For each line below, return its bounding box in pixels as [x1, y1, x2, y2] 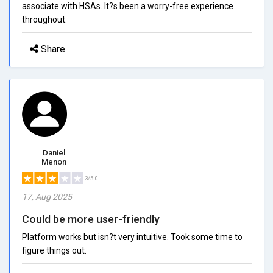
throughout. [22, 14, 67, 24]
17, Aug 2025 [22, 191, 72, 202]
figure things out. [22, 245, 87, 255]
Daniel [43, 147, 65, 157]
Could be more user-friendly [22, 212, 160, 225]
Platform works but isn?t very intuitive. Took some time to [22, 232, 243, 242]
